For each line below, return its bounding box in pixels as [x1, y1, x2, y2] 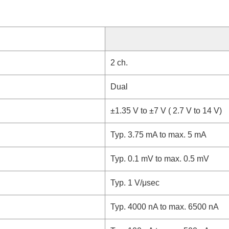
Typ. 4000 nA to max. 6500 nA [110, 202, 219, 211]
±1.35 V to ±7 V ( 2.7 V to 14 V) [110, 106, 222, 115]
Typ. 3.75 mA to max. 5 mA [110, 130, 207, 139]
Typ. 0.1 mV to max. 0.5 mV [110, 154, 209, 163]
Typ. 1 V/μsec [110, 178, 159, 187]
